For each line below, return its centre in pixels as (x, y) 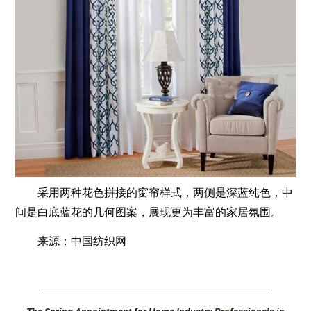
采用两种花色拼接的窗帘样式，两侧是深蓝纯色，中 (154, 192)
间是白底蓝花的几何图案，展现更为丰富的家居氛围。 (149, 212)
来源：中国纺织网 (71, 242)
